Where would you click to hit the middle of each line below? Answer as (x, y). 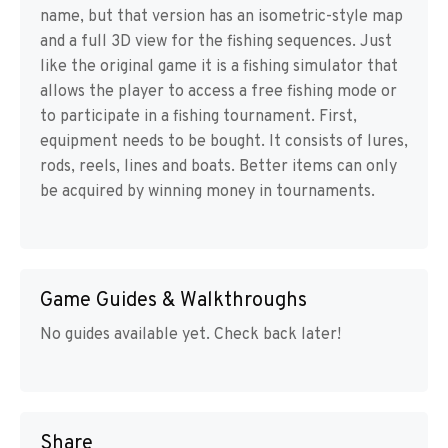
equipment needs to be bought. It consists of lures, (224, 142)
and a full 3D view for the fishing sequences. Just (216, 42)
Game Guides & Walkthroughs (173, 301)
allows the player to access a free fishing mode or (218, 92)
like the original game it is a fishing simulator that (219, 67)
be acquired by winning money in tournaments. (207, 192)
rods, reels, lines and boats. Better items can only (218, 167)
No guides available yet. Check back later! (190, 335)
